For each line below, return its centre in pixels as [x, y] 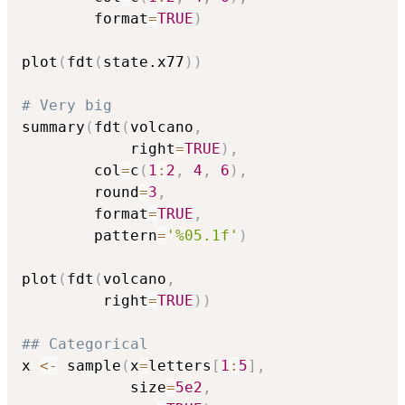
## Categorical [85, 344]
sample [89, 366]
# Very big [67, 106]
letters [180, 366]
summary [53, 127]
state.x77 [144, 62]
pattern [89, 236]
